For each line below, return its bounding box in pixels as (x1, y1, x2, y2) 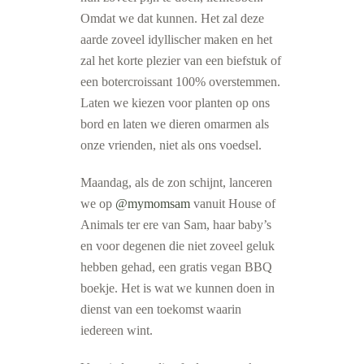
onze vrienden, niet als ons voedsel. (80, 138, 262, 152)
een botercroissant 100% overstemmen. (80, 75, 280, 89)
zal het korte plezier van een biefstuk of (80, 54, 281, 67)
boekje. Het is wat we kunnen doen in (80, 281, 275, 295)
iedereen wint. (80, 323, 153, 337)
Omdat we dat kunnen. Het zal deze (80, 11, 264, 25)
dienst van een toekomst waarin (80, 302, 241, 316)
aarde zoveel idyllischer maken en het (80, 32, 272, 46)
